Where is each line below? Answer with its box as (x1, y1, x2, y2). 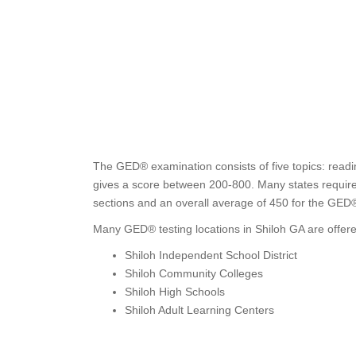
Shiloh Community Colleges (125, 267, 263, 280)
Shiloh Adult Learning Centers (125, 304, 274, 316)
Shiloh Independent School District (125, 249, 297, 261)
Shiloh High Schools (125, 285, 225, 298)
